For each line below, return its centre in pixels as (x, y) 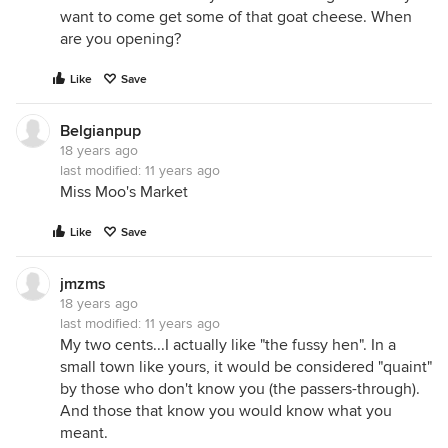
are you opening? (120, 39)
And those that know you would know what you (226, 411)
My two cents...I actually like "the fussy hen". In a (228, 345)
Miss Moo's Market (124, 192)
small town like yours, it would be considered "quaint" (246, 367)
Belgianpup (100, 131)
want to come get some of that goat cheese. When (236, 17)
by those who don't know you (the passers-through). (240, 389)
